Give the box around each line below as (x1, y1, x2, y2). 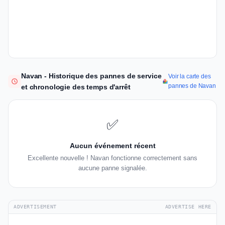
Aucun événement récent (69, 142, 156, 150)
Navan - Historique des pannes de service (21, 72, 162, 80)
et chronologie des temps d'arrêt (21, 83, 131, 91)
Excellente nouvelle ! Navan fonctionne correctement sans (28, 154, 197, 162)
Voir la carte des (168, 73, 211, 80)
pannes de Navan (168, 82, 216, 90)
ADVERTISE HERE (165, 204, 211, 210)
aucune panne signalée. (78, 164, 147, 172)
